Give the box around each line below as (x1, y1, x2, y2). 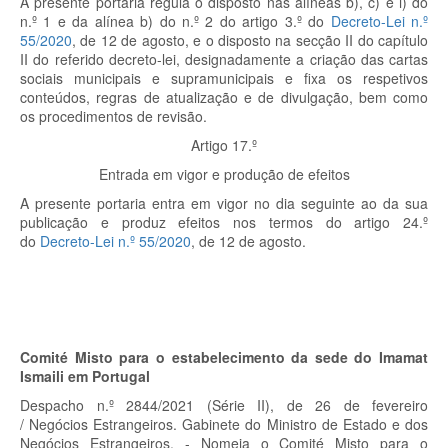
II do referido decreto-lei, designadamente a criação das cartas (20, 49, 428, 69)
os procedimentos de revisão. (20, 106, 207, 126)
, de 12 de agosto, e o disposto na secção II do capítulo (72, 30, 428, 50)
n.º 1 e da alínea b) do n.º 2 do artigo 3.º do (20, 11, 325, 31)
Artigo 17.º (191, 135, 257, 155)
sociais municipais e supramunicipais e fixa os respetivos (20, 68, 428, 88)
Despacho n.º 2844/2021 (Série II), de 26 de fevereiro (20, 395, 428, 415)
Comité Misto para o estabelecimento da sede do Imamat (20, 347, 428, 367)
